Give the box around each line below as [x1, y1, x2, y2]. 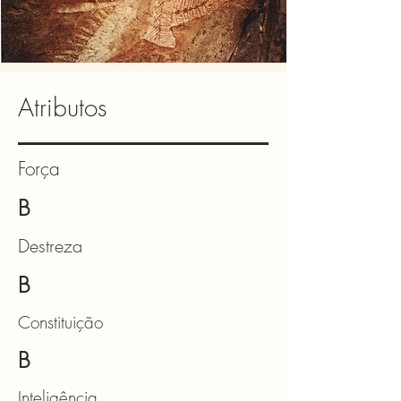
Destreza [18, 234, 88, 258]
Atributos [18, 90, 107, 124]
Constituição [18, 311, 103, 334]
